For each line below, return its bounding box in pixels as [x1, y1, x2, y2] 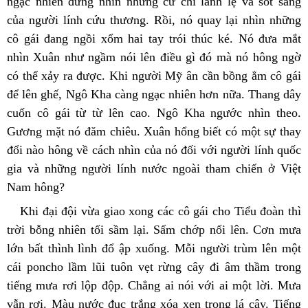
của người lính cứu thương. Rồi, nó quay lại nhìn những [7, 12, 301, 27]
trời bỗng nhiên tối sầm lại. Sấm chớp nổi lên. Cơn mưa [7, 222, 301, 236]
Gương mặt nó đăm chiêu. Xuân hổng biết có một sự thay [7, 124, 301, 138]
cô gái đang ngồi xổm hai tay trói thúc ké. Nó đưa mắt [7, 31, 301, 45]
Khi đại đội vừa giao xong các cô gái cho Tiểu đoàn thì [20, 203, 301, 218]
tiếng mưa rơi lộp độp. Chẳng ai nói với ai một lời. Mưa [7, 278, 301, 292]
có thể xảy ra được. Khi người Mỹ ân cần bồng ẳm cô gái [7, 68, 301, 82]
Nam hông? [7, 179, 65, 194]
